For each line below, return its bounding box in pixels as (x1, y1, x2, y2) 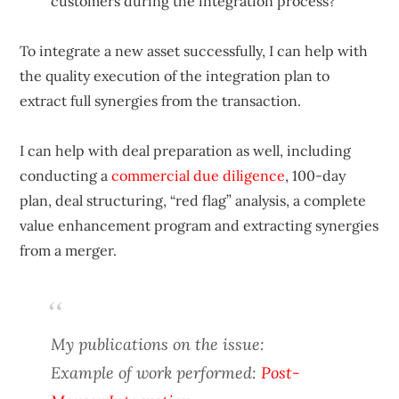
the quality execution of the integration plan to (20, 66, 330, 85)
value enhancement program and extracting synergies (20, 216, 379, 234)
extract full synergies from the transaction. (20, 91, 302, 110)
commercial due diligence (111, 166, 286, 184)
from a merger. (20, 240, 118, 259)
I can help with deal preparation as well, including (20, 141, 352, 159)
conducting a (20, 166, 112, 184)
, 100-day (285, 166, 346, 184)
